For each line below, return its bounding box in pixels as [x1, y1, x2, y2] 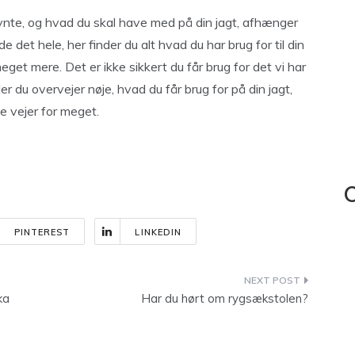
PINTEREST [13, 227, 71, 238]
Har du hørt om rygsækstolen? [141, 291, 308, 306]
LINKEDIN [135, 227, 182, 238]
